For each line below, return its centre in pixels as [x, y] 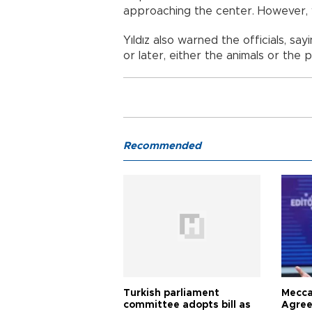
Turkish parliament [171, 293]
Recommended [162, 146]
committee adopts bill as [187, 305]
